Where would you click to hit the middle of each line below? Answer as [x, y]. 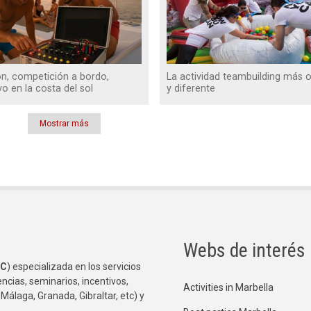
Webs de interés [244, 251]
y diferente [191, 89]
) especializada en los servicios [74, 267]
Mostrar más [65, 124]
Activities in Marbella [228, 288]
